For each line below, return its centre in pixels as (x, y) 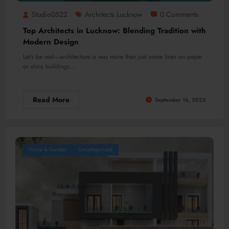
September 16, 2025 (180, 100)
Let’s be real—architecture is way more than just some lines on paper (113, 57)
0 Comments (179, 15)
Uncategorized (96, 150)
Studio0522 (50, 15)
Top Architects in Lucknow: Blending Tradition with (114, 31)
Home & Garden (48, 150)
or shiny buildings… (49, 67)
